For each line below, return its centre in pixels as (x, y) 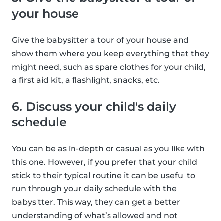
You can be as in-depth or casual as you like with (108, 148)
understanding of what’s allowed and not (95, 215)
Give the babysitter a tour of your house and (100, 40)
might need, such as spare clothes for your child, (109, 67)
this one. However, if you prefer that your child (105, 162)
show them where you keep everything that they (110, 53)
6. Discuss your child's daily (94, 106)
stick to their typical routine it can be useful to (104, 175)
